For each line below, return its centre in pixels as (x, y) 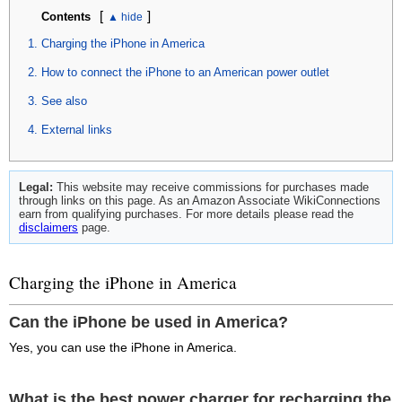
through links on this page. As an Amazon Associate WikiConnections (200, 200)
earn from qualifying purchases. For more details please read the (186, 214)
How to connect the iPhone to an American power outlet (185, 72)
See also (64, 100)
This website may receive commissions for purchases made (211, 187)
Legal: (36, 187)
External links (77, 129)
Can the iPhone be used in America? (149, 323)
